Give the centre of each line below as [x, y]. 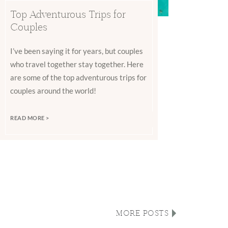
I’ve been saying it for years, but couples [77, 51]
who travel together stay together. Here [77, 64]
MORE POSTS [142, 213]
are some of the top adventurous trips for [79, 78]
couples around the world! [53, 91]
